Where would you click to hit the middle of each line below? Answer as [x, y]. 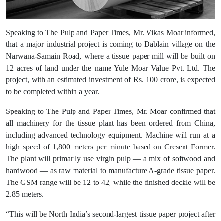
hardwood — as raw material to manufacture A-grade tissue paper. [110, 171]
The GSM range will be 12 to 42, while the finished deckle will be [110, 183]
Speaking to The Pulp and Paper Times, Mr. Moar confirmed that [110, 111]
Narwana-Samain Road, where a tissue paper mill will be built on [110, 56]
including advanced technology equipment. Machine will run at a [110, 135]
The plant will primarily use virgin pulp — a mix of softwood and [110, 159]
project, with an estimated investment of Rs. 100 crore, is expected [110, 80]
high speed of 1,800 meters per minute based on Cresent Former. [110, 147]
